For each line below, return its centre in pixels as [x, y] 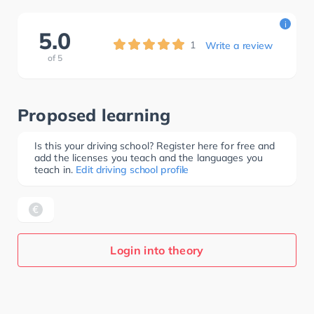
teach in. [54, 170]
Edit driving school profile [132, 170]
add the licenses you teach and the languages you [149, 158]
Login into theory [157, 250]
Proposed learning [94, 115]
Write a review [239, 45]
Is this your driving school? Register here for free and [155, 146]
